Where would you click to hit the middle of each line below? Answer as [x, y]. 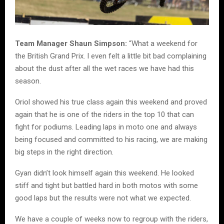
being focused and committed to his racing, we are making [111, 139]
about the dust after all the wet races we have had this [104, 68]
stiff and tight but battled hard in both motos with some [106, 185]
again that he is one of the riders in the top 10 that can [104, 114]
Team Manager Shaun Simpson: [71, 43]
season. [28, 81]
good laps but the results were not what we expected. [103, 198]
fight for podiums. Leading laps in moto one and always [106, 127]
